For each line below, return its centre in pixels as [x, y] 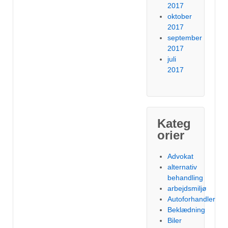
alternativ [182, 167]
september [185, 38]
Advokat [181, 156]
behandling [186, 178]
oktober [180, 16]
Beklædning [187, 210]
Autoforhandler [192, 199]
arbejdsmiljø [187, 188]
